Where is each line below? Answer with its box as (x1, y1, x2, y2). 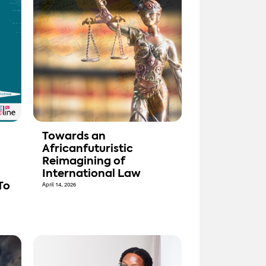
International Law (42, 169, 141, 180)
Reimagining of (42, 156, 125, 167)
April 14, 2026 (42, 181, 76, 189)
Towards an (42, 131, 106, 142)
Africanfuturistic (42, 144, 133, 155)
